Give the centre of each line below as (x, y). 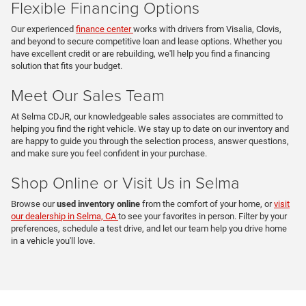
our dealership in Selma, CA (65, 217)
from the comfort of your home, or (207, 204)
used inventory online (98, 204)
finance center (105, 29)
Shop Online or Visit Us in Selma (125, 182)
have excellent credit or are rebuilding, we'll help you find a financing (140, 54)
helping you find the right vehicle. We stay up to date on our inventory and (150, 129)
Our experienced (43, 29)
